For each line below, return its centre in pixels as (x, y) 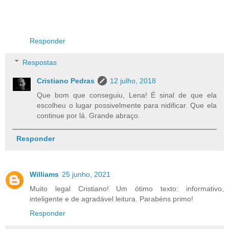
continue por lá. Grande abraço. (89, 115)
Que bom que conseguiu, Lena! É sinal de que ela (127, 95)
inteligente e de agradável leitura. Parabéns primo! (111, 199)
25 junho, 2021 (86, 174)
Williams (44, 174)
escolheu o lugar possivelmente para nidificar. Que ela (127, 105)
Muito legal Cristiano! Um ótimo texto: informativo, (127, 188)
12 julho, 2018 (133, 81)
